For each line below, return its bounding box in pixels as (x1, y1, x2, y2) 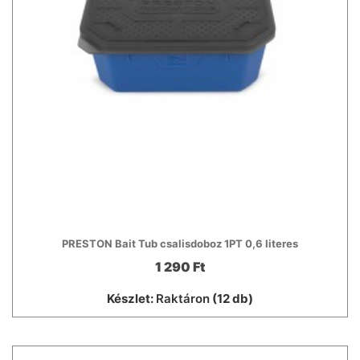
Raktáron (156, 290, 210, 306)
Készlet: (107, 290, 156, 306)
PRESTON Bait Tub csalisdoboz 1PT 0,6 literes (62, 236, 298, 250)
